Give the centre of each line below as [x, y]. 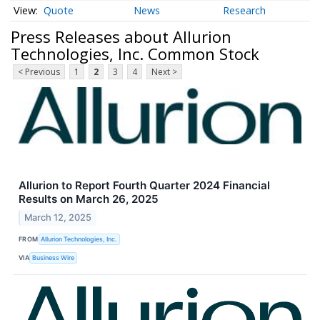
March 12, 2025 [58, 218]
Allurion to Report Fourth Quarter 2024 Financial [144, 186]
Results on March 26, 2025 [89, 199]
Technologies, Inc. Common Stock [135, 53]
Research [245, 11]
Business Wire [54, 257]
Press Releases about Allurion [121, 36]
